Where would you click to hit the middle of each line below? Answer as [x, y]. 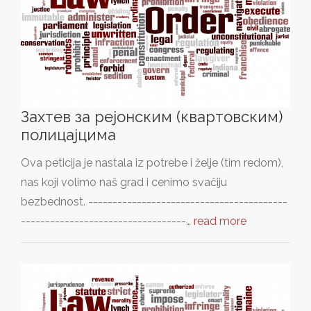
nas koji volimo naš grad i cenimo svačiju [124, 183]
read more [220, 221]
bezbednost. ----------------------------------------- [154, 202]
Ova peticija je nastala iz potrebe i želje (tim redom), [152, 163]
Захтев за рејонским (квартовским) [152, 117]
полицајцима [68, 135]
